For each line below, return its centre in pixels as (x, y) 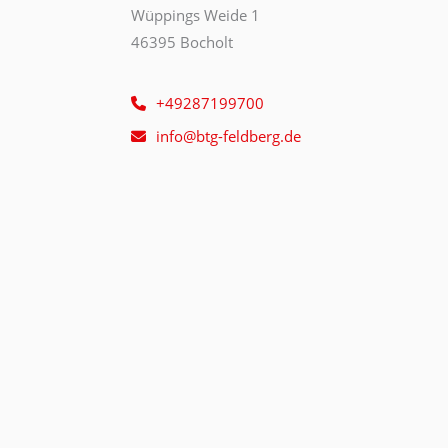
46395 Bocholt (181, 42)
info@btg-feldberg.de (228, 136)
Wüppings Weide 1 (195, 15)
